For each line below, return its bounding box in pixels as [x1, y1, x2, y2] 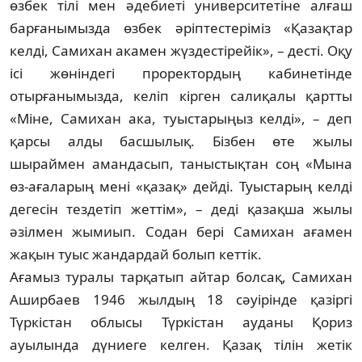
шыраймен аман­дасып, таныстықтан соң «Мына [10, 154, 352, 173]
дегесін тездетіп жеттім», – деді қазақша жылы [10, 199, 352, 218]
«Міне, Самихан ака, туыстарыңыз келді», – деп [10, 108, 352, 128]
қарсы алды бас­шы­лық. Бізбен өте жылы [10, 131, 352, 150]
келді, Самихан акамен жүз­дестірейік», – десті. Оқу [10, 40, 352, 60]
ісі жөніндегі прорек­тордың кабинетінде [10, 63, 352, 82]
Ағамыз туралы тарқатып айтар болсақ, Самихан [10, 267, 352, 286]
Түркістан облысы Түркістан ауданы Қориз [10, 312, 352, 331]
